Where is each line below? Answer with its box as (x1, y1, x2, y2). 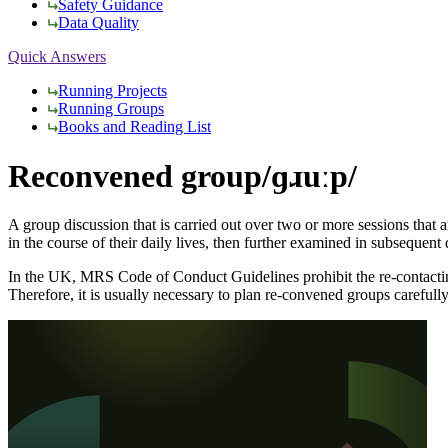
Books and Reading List (58, 118, 211, 136)
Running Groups (58, 100, 164, 118)
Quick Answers (8, 48, 106, 66)
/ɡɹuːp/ (262, 157, 357, 194)
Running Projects (58, 82, 167, 100)
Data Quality (58, 14, 139, 32)
